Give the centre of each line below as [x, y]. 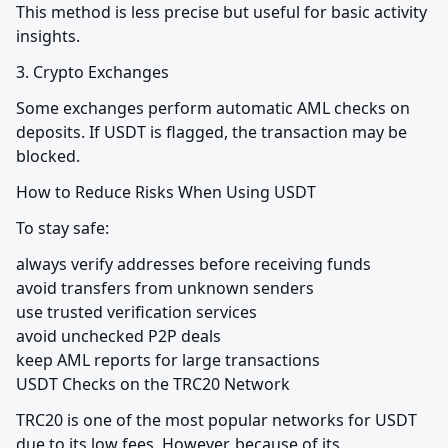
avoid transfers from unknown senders [165, 288]
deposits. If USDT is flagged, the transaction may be [211, 132]
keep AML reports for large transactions [168, 360]
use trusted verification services [136, 312]
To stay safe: [62, 228]
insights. [48, 36]
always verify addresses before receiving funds [193, 264]
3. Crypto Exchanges [92, 72]
